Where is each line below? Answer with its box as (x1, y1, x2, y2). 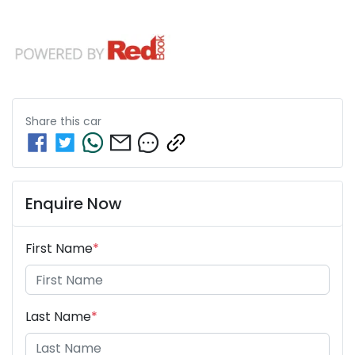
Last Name (25, 307, 91, 326)
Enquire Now (25, 193, 122, 216)
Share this (25, 113, 83, 130)
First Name (25, 239, 93, 258)
